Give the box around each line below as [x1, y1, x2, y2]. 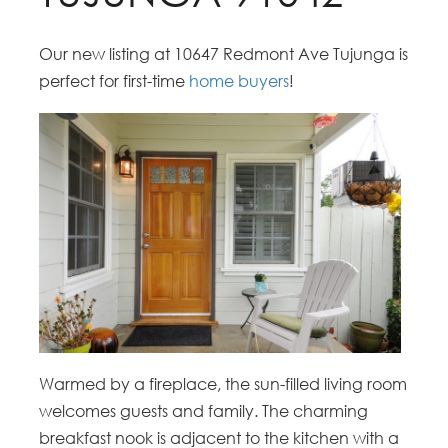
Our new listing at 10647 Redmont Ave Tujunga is [39, 43, 409, 64]
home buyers [189, 70, 290, 91]
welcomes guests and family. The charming [39, 401, 369, 422]
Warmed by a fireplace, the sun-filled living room [39, 374, 408, 395]
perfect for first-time [39, 70, 190, 91]
